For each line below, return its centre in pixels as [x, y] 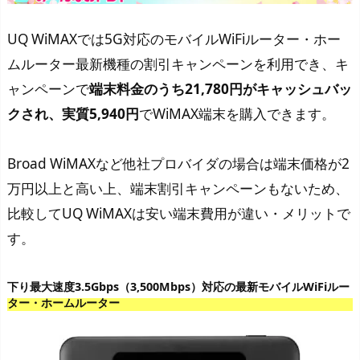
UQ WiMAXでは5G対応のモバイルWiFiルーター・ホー [174, 39]
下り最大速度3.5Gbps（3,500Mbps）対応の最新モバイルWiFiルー [178, 287]
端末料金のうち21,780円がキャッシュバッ [221, 89]
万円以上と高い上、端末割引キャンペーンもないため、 [178, 189]
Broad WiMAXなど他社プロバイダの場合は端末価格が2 [178, 164]
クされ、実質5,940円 [73, 114]
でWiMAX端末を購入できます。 [237, 114]
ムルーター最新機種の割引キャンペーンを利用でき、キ [178, 64]
